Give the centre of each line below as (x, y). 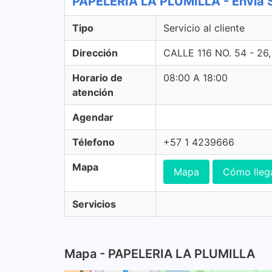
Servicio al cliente (204, 28)
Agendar (93, 117)
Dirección (95, 53)
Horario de (97, 78)
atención (93, 92)
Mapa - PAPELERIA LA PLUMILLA (160, 254)
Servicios (94, 204)
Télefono (93, 142)
